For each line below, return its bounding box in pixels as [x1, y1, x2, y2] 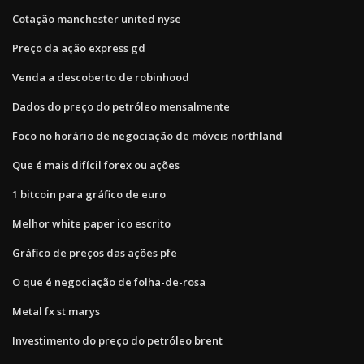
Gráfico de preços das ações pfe [12, 245, 177, 260]
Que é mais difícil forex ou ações [12, 157, 180, 172]
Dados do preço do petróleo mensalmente [12, 98, 230, 114]
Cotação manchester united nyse [12, 11, 181, 26]
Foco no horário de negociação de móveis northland [12, 128, 283, 143]
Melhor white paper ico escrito [12, 215, 171, 231]
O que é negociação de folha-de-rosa [12, 274, 206, 289]
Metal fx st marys [12, 303, 100, 318]
